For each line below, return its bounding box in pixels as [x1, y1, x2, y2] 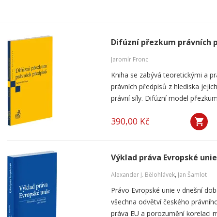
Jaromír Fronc [111, 55, 148, 63]
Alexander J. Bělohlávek [111, 170, 175, 179]
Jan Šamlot [178, 170, 207, 179]
